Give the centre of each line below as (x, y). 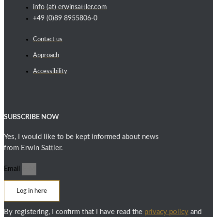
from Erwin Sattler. (33, 148)
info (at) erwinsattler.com (70, 8)
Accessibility (50, 72)
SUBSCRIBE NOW (31, 117)
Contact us (48, 40)
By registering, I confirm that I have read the (74, 212)
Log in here (32, 191)
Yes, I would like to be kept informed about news (81, 137)
